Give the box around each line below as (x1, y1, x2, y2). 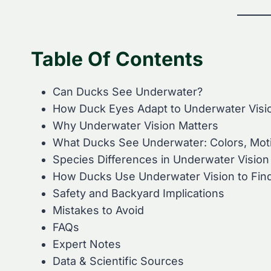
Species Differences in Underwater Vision (53, 152, 269, 166)
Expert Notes (53, 237, 121, 250)
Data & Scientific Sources (53, 254, 184, 267)
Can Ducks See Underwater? (53, 85, 203, 98)
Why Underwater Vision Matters (53, 119, 218, 132)
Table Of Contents (31, 47, 203, 71)
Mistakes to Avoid (53, 203, 144, 217)
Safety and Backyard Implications (53, 186, 224, 200)
